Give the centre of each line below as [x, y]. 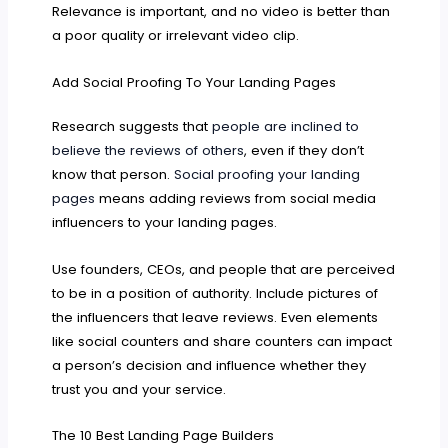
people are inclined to [286, 126]
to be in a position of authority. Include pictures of [215, 293]
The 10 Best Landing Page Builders [163, 436]
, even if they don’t [304, 150]
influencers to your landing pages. [165, 222]
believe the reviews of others [148, 150]
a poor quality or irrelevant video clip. [176, 35]
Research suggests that [132, 126]
